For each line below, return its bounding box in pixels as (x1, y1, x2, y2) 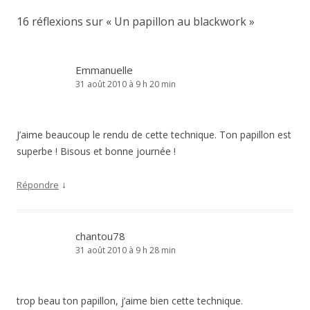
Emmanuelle (75, 63, 133, 77)
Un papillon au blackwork (114, 14, 246, 29)
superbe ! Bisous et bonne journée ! (17, 145, 176, 158)
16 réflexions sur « (17, 14, 114, 29)
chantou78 (75, 229, 125, 243)
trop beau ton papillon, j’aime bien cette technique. (17, 294, 243, 307)
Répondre (17, 179, 59, 191)
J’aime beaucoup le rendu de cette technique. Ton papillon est (17, 128, 291, 141)
